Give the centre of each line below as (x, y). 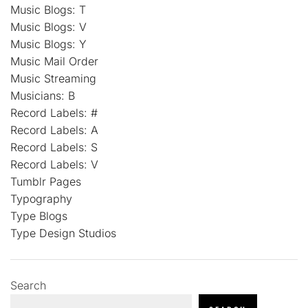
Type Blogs (39, 216)
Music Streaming (53, 78)
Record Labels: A (54, 130)
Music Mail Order (54, 61)
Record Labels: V (54, 164)
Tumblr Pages (46, 181)
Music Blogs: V (48, 26)
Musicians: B (43, 95)
